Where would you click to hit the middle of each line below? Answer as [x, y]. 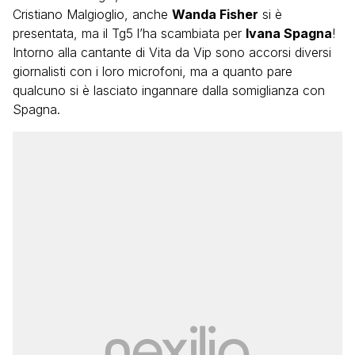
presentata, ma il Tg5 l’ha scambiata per [129, 33]
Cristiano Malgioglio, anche [92, 14]
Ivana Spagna [289, 33]
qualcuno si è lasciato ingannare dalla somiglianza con [169, 90]
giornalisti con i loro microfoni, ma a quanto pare [153, 71]
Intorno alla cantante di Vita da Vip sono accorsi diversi [172, 52]
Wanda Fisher [215, 14]
